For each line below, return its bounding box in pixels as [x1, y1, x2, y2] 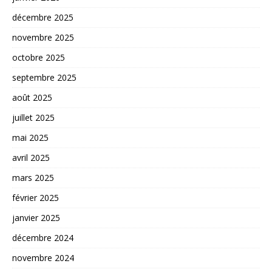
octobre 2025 [12, 51, 65, 63]
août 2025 [12, 91, 52, 103]
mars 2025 [12, 171, 54, 183]
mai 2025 [12, 131, 49, 143]
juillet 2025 [12, 111, 55, 123]
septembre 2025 [12, 71, 76, 83]
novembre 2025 [12, 31, 74, 43]
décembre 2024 [12, 231, 73, 243]
